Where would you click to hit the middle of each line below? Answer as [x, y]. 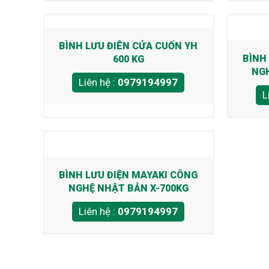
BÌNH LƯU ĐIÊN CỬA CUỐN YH [128, 46]
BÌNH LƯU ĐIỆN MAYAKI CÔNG [128, 175]
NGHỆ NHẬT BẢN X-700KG [128, 188]
